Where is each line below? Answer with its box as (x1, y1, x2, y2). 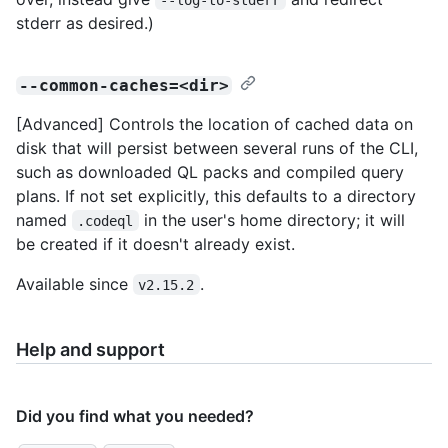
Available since (16, 273, 133, 294)
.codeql (77, 212, 134, 229)
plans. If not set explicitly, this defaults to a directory (16, 185, 416, 206)
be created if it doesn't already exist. (16, 233, 295, 254)
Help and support (16, 338, 165, 360)
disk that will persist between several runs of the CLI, (16, 137, 418, 158)
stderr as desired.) (16, 12, 154, 33)
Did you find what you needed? (16, 405, 254, 426)
